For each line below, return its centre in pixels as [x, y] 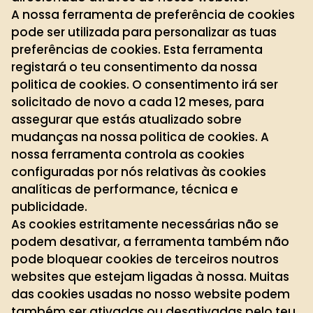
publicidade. [49, 206]
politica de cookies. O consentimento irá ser [145, 84]
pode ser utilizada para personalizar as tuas [144, 32]
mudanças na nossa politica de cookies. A [140, 137]
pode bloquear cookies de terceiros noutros [145, 259]
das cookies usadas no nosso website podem [151, 294]
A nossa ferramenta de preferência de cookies [153, 14]
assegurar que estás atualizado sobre [126, 119]
